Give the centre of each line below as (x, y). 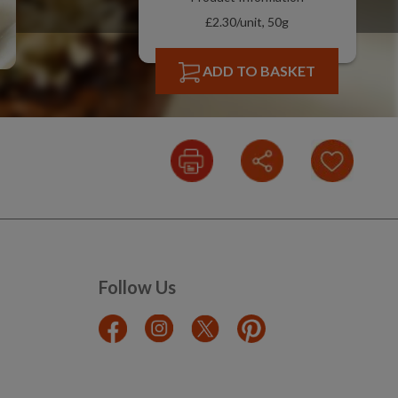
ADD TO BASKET (259, 71)
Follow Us (137, 287)
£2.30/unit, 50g (247, 21)
